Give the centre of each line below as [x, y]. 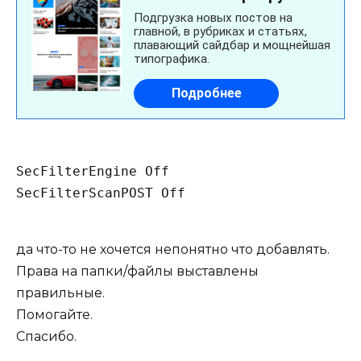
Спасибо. [46, 336]
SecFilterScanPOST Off [101, 193]
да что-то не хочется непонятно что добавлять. [173, 249]
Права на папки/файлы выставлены [137, 271]
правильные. [60, 293]
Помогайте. [54, 314]
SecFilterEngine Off [93, 171]
